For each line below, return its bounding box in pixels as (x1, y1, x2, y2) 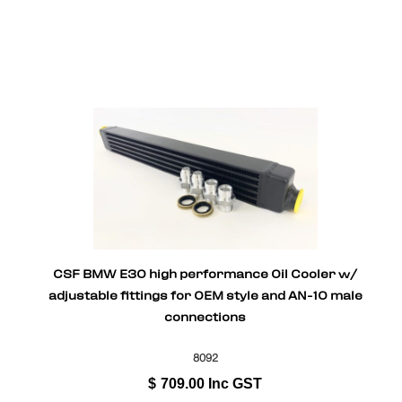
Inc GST (208, 375, 263, 391)
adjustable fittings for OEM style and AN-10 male (48, 284, 363, 309)
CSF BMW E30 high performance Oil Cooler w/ (53, 263, 358, 287)
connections (164, 306, 247, 330)
